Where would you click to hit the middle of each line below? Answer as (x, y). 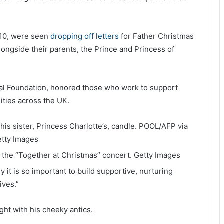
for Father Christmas (156, 36)
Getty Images (157, 155)
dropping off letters (85, 36)
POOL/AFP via (163, 126)
